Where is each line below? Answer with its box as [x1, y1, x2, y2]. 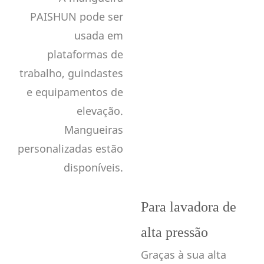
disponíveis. [64, 160, 123, 174]
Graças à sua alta [141, 247, 226, 262]
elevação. [77, 103, 123, 118]
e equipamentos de [27, 84, 123, 99]
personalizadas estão [18, 141, 123, 156]
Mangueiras [64, 122, 123, 137]
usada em [74, 28, 123, 42]
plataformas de [47, 47, 123, 61]
